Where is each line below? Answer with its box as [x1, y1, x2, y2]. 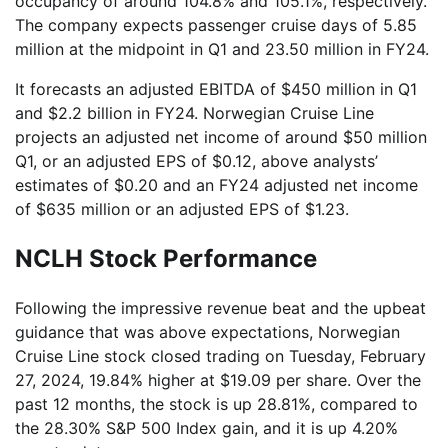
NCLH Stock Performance [15, 243, 317, 273]
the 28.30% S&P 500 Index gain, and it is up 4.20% [15, 418, 398, 439]
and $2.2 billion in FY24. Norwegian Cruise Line [15, 102, 374, 123]
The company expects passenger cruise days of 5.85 [15, 14, 417, 35]
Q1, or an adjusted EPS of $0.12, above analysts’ [15, 150, 378, 171]
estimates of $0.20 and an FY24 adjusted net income [15, 174, 418, 195]
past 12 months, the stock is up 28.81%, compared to [15, 394, 418, 415]
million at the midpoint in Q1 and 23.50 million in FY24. [15, 38, 429, 59]
